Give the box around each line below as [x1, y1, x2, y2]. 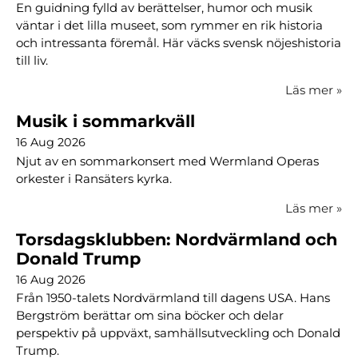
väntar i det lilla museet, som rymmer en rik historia [16, 18, 323, 34]
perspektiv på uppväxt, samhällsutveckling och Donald [16, 325, 340, 341]
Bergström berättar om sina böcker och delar [16, 308, 284, 324]
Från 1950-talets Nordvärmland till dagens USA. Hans [16, 290, 330, 306]
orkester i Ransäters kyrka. [16, 170, 172, 186]
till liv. [16, 53, 48, 69]
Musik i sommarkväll [16, 111, 195, 132]
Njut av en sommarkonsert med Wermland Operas [16, 153, 319, 169]
